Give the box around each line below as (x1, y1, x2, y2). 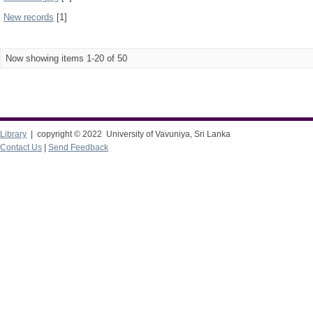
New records (3, 12, 54, 22)
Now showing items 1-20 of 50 (6, 53, 127, 64)
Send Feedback (48, 143, 108, 152)
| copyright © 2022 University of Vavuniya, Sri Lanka (27, 129, 231, 139)
